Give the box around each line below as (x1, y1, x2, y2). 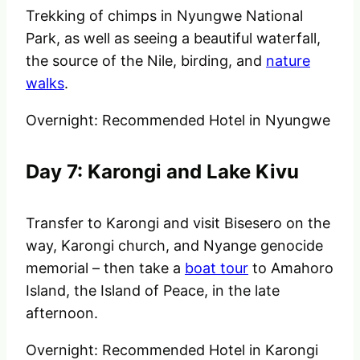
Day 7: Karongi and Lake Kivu (26, 160, 299, 184)
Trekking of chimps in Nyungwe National (26, 7, 303, 25)
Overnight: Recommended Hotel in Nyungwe (26, 112, 330, 129)
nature (266, 52, 310, 70)
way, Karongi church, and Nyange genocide (26, 236, 323, 254)
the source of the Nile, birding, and (26, 52, 266, 70)
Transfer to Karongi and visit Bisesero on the (26, 214, 330, 231)
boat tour (185, 259, 248, 276)
